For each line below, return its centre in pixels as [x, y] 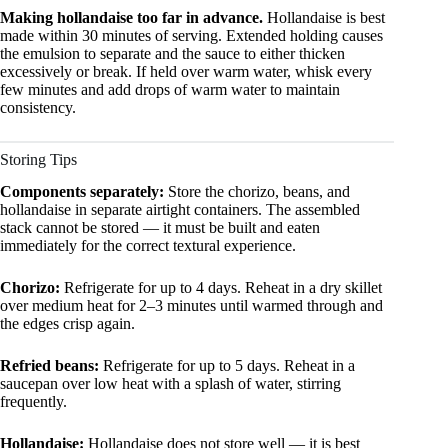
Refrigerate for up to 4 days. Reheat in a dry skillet [221, 288]
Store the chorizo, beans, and [257, 192]
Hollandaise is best [324, 17]
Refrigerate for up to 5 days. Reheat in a [227, 366]
